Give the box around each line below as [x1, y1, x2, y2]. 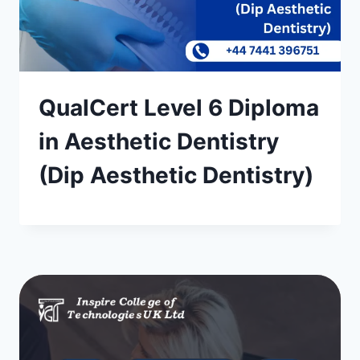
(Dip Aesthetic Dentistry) [39, 162, 313, 189]
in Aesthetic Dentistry [39, 128, 279, 155]
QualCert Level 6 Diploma [39, 94, 319, 121]
